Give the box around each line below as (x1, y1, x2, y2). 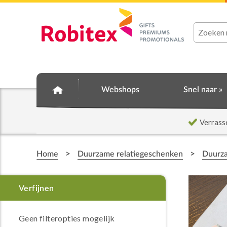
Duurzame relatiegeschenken (78, 150, 183, 158)
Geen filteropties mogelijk (19, 213, 115, 223)
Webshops (101, 86, 139, 94)
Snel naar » (183, 86, 223, 94)
